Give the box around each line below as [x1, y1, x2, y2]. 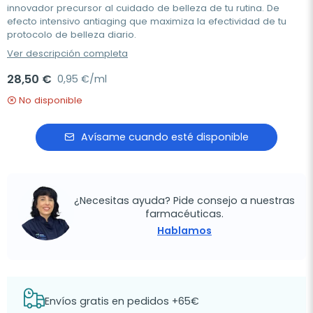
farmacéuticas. [145, 207, 224, 221]
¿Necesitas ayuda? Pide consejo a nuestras [74, 194, 295, 208]
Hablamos [157, 224, 212, 238]
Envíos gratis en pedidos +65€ [45, 294, 199, 309]
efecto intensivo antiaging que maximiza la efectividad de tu [7, 14, 286, 28]
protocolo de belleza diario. [7, 27, 136, 41]
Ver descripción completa [7, 46, 128, 60]
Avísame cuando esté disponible [81, 129, 249, 144]
